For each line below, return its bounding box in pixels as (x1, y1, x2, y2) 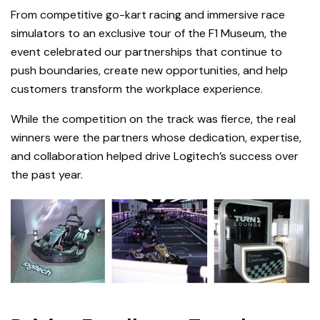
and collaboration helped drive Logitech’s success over (11, 149, 299, 164)
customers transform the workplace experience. (11, 81, 263, 97)
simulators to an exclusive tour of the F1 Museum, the (11, 26, 287, 41)
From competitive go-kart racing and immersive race (11, 7, 285, 23)
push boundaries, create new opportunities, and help (11, 63, 288, 79)
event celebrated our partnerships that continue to (11, 44, 282, 60)
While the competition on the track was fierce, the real (11, 111, 296, 127)
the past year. (11, 167, 83, 183)
